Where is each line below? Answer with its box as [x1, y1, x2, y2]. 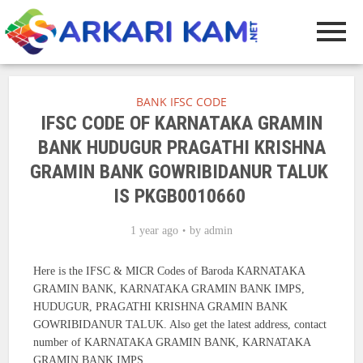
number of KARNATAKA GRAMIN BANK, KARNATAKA [33, 336, 311, 349]
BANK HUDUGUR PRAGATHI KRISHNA [37, 136, 326, 160]
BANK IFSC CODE [136, 94, 227, 110]
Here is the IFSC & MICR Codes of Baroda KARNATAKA [33, 265, 305, 278]
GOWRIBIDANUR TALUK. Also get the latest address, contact [33, 318, 327, 331]
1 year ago [130, 224, 178, 237]
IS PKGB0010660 [113, 185, 250, 208]
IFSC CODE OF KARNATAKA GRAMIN [41, 112, 322, 135]
